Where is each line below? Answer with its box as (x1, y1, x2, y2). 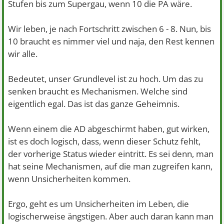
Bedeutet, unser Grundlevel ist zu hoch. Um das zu (8, 72, 203, 84)
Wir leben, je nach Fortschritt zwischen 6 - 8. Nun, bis (8, 22, 211, 34)
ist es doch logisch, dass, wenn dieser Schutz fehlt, (8, 135, 201, 147)
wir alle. (8, 47, 38, 59)
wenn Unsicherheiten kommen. (8, 172, 131, 184)
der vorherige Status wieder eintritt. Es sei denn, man (8, 147, 214, 159)
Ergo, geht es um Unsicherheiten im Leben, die (8, 197, 189, 209)
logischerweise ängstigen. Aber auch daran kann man (8, 210, 214, 222)
